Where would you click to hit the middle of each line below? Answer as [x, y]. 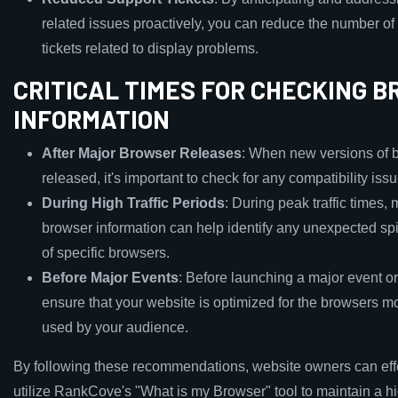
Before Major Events [110, 278]
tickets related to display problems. [150, 48]
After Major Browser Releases [142, 153]
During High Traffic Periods [133, 203]
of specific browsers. [106, 253]
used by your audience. [115, 327]
